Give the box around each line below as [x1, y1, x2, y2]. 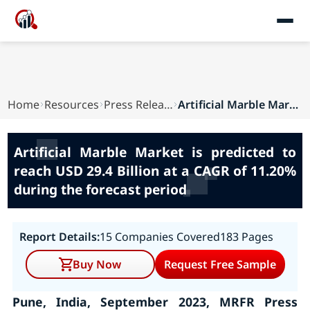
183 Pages [219, 229, 273, 244]
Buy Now [73, 257, 122, 272]
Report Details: [19, 229, 100, 244]
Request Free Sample [163, 257, 276, 272]
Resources [44, 97, 100, 112]
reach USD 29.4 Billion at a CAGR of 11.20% [13, 161, 297, 180]
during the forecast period [13, 180, 187, 199]
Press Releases [163, 97, 173, 112]
